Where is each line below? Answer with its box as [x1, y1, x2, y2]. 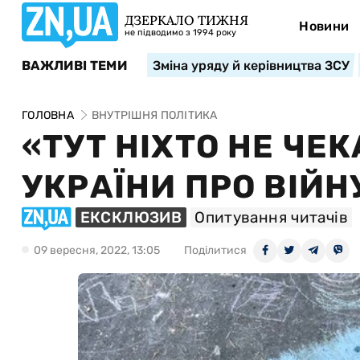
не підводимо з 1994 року [125, 27, 236, 38]
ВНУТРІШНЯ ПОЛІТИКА [91, 108, 218, 122]
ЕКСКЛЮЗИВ [80, 208, 182, 227]
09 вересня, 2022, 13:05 [34, 243, 160, 257]
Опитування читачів [194, 208, 348, 227]
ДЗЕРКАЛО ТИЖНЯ [125, 12, 248, 28]
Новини [299, 18, 350, 34]
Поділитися [184, 243, 247, 257]
